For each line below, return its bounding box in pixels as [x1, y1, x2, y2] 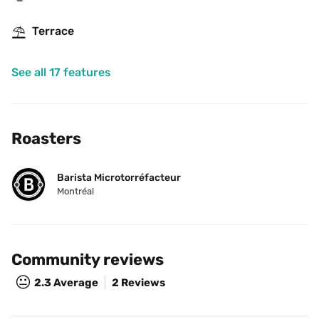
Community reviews [11, 250, 164, 269]
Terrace [32, 24, 74, 38]
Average [53, 276, 98, 289]
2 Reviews [112, 276, 165, 289]
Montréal [57, 186, 94, 197]
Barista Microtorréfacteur [57, 172, 181, 184]
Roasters [11, 129, 81, 148]
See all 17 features [11, 66, 111, 79]
